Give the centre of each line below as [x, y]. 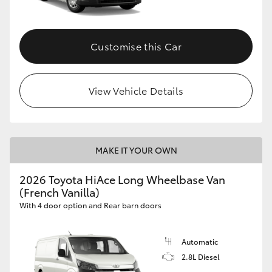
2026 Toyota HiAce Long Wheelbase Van [122, 179]
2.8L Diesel [201, 257]
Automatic [200, 242]
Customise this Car [136, 46]
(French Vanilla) [59, 192]
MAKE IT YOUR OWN [136, 150]
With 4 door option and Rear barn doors [90, 205]
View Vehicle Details [136, 90]
